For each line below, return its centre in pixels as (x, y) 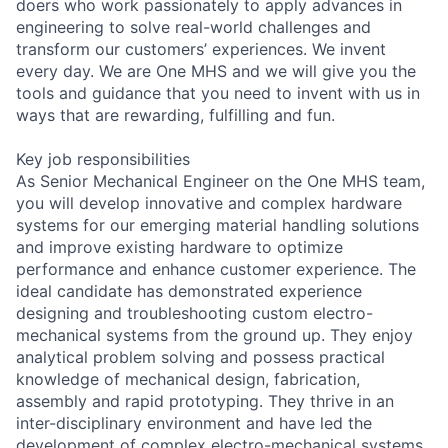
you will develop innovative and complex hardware (209, 202)
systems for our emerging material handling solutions (217, 224)
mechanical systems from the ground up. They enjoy (214, 334)
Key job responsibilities (103, 158)
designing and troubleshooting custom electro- (194, 312)
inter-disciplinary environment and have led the (194, 422)
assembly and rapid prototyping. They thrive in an (205, 400)
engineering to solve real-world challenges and (193, 26)
